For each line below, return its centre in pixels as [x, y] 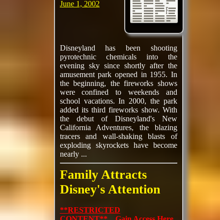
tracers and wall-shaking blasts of [118, 136]
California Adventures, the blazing [118, 127]
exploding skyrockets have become [118, 145]
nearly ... [73, 154]
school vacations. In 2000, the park [118, 101]
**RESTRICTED [90, 210]
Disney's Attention [110, 189]
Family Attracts [103, 175]
